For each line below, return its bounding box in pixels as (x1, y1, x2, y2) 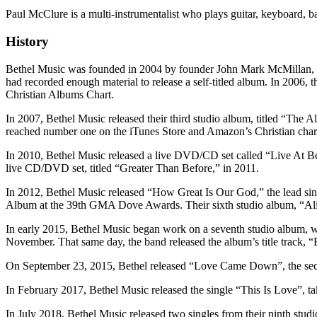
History (6, 33, 49, 49)
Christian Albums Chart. (6, 88, 114, 100)
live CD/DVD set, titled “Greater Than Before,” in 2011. (6, 161, 259, 174)
